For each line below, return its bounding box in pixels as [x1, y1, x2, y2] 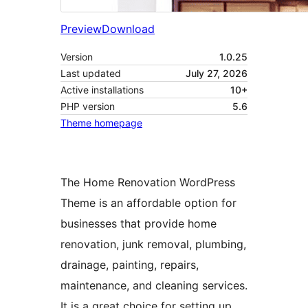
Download [102, 22, 155, 36]
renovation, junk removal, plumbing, [60, 237, 246, 252]
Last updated [60, 67, 121, 80]
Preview [60, 22, 102, 36]
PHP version [60, 100, 115, 113]
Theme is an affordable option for [60, 196, 236, 210]
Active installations [60, 84, 144, 96]
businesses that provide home [60, 217, 217, 231]
